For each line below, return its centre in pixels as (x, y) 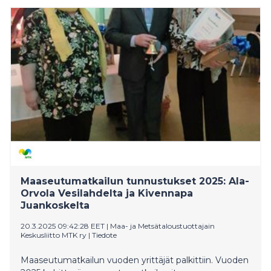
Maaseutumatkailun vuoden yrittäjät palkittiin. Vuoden (135, 260)
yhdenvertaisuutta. (60, 15)
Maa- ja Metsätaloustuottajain (162, 226)
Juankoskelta (55, 205)
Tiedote (104, 235)
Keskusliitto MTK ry (54, 235)
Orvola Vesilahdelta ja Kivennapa (107, 193)
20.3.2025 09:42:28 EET (63, 226)
